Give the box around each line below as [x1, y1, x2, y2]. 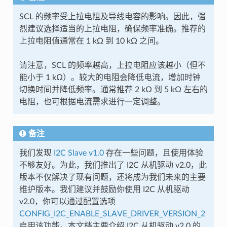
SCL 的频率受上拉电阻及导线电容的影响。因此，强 [19, 12, 206, 21]
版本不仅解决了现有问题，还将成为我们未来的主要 [19, 173, 206, 181]
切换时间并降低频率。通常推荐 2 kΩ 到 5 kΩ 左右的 [19, 85, 208, 94]
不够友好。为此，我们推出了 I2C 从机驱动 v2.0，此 [19, 161, 207, 169]
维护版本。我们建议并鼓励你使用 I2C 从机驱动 [19, 185, 190, 194]
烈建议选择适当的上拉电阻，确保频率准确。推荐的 [19, 24, 206, 33]
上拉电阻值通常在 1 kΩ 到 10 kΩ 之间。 [19, 36, 164, 45]
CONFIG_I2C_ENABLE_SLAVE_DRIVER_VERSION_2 [19, 209, 205, 218]
